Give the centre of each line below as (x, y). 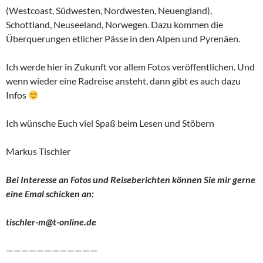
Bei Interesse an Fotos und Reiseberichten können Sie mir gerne (131, 180)
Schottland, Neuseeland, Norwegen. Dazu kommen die (114, 25)
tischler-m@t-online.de (51, 222)
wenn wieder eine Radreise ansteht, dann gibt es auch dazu (123, 81)
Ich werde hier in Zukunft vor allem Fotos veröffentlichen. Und (130, 67)
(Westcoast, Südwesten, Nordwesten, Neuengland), (109, 11)
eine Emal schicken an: (50, 194)
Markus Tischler (38, 151)
